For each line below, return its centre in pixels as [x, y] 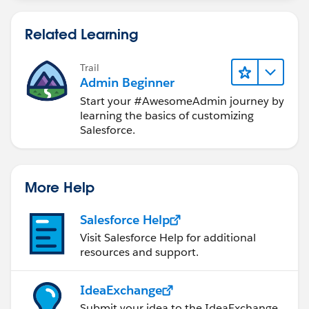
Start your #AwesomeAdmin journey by [182, 101]
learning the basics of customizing [167, 116]
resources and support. [139, 252]
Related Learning [81, 33]
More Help [60, 187]
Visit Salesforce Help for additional [168, 238]
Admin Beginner [127, 82]
